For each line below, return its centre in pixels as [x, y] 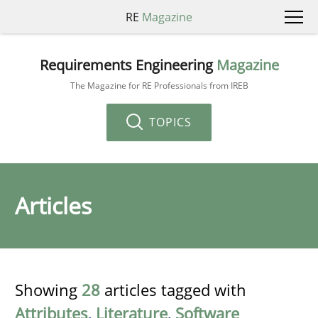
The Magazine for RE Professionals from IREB [159, 85]
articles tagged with [173, 290]
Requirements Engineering [128, 65]
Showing [48, 290]
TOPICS [169, 122]
